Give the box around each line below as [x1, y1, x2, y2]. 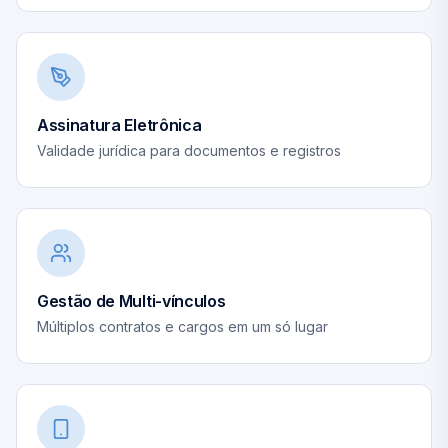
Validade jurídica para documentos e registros [37, 142, 341, 159]
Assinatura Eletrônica [37, 115, 202, 135]
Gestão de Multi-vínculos [37, 291, 226, 311]
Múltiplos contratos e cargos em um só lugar [37, 318, 328, 335]
